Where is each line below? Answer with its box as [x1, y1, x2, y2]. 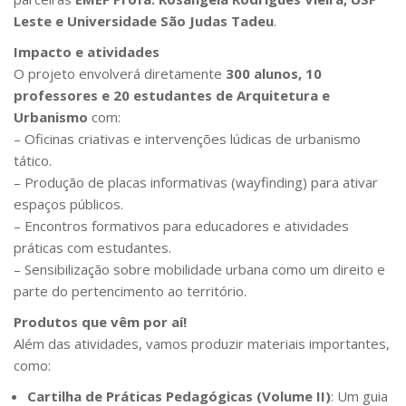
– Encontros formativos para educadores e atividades [14, 216, 349, 235]
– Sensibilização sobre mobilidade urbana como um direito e [14, 259, 385, 278]
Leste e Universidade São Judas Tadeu [14, 11, 274, 30]
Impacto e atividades [14, 42, 163, 61]
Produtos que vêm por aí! [14, 312, 190, 331]
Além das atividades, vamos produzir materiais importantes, [14, 333, 390, 353]
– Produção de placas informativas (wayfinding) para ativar [14, 172, 378, 191]
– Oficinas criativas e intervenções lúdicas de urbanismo [14, 129, 361, 148]
